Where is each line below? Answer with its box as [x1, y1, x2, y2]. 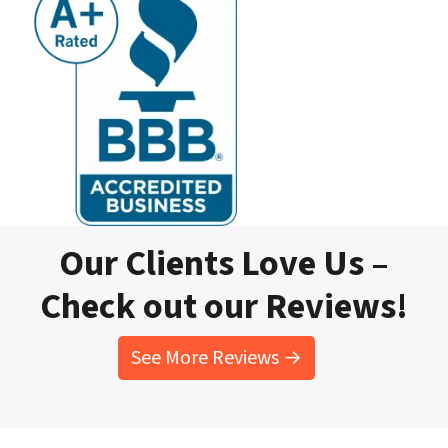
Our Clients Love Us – [59, 238, 389, 290]
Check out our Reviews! [40, 281, 408, 333]
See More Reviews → [130, 344, 302, 373]
